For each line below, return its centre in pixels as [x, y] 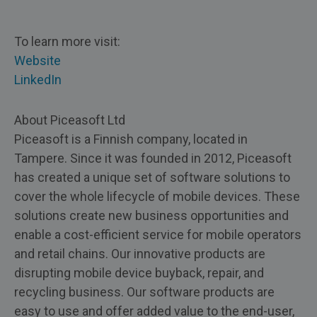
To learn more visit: [67, 42]
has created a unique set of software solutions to [152, 178]
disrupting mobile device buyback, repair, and [139, 273]
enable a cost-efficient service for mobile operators [158, 235]
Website [38, 61]
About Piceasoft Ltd [70, 120]
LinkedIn [38, 80]
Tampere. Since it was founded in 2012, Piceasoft [153, 158]
